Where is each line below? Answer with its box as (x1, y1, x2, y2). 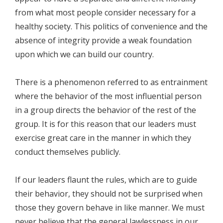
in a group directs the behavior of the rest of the (15, 105, 196, 115)
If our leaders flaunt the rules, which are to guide (15, 174, 197, 185)
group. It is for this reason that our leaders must (15, 118, 196, 129)
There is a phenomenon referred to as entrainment (15, 77, 208, 88)
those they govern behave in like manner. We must (15, 202, 205, 213)
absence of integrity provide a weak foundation (15, 35, 192, 46)
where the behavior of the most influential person (15, 91, 202, 102)
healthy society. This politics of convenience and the (15, 21, 208, 32)
